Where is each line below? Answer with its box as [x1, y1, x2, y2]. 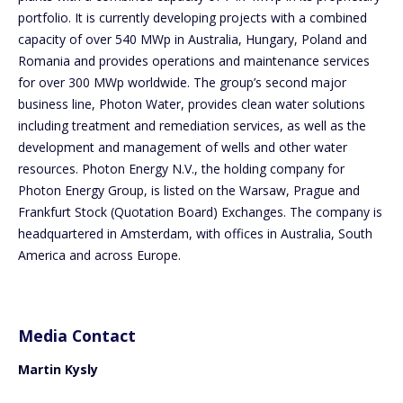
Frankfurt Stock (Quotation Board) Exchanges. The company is [18, 202, 382, 220]
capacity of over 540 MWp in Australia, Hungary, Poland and [18, 30, 367, 48]
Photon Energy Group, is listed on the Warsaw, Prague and [18, 181, 360, 199]
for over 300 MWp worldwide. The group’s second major [18, 73, 346, 91]
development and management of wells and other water [18, 138, 347, 156]
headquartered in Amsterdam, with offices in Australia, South [18, 224, 372, 242]
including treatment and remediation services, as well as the [18, 116, 366, 134]
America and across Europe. [18, 246, 181, 264]
